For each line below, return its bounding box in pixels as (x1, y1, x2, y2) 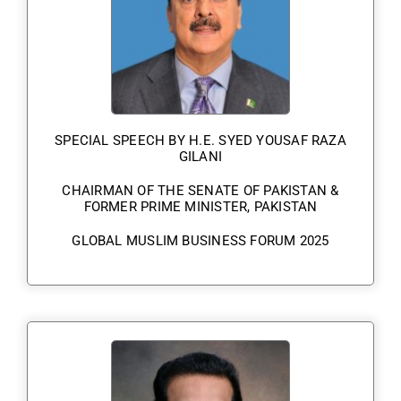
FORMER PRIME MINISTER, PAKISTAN (83, 198, 318, 215)
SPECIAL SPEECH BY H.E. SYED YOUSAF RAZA (55, 132, 346, 149)
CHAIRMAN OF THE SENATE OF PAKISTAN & (62, 182, 339, 199)
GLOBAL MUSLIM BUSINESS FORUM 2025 (72, 232, 329, 249)
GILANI (178, 148, 223, 165)
